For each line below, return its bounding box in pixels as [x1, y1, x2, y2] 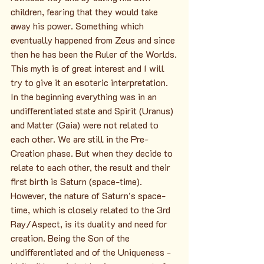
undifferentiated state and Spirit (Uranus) [11, 104, 176, 117]
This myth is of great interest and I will [11, 61, 167, 74]
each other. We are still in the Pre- [11, 132, 148, 145]
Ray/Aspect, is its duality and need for [11, 217, 170, 230]
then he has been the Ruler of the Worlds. [11, 47, 177, 60]
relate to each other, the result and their [11, 160, 173, 173]
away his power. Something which [11, 19, 146, 32]
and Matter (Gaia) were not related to [11, 118, 161, 131]
